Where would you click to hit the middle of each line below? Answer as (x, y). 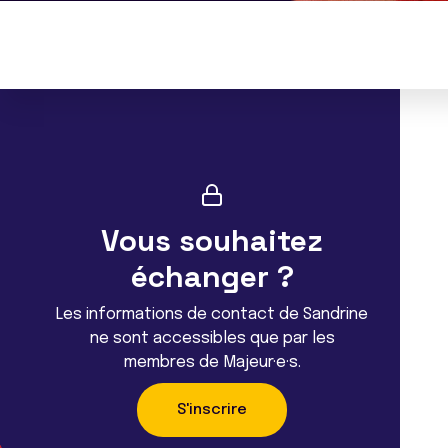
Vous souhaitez (212, 240)
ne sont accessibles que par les (212, 338)
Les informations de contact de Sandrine (212, 314)
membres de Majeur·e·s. (212, 362)
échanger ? (212, 276)
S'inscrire (212, 410)
